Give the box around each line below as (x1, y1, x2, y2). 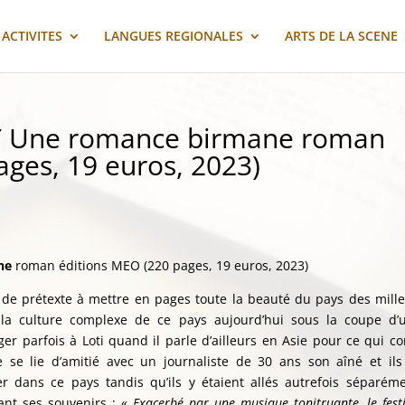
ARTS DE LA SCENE (284, 27, 398, 44)
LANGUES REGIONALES (103, 27, 243, 44)
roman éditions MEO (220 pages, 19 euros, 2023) (12, 257, 309, 274)
